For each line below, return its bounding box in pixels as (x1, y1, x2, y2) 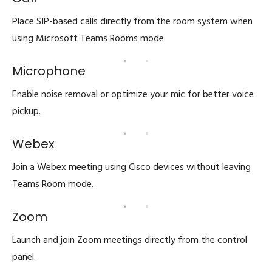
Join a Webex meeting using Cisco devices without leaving (12, 160, 251, 176)
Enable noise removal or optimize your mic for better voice (12, 87, 254, 103)
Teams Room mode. (12, 177, 93, 193)
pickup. (12, 104, 41, 120)
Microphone (12, 63, 86, 80)
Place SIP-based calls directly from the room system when (12, 14, 253, 30)
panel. (12, 250, 36, 266)
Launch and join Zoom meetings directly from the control (12, 233, 247, 249)
